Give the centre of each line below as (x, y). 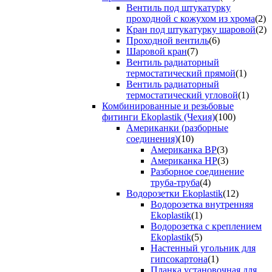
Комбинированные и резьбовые (168, 106)
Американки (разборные (177, 128)
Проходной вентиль (168, 41)
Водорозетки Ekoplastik (175, 194)
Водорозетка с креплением (206, 226)
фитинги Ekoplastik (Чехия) (158, 117)
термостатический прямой (181, 73)
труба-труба (175, 183)
